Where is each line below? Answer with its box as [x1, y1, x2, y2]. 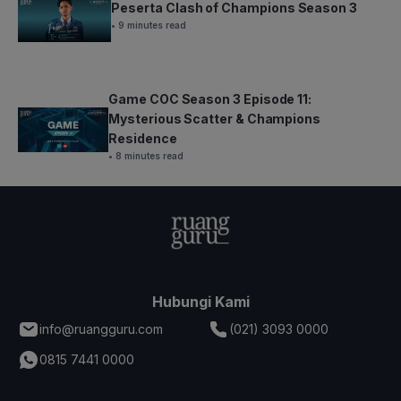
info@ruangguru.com [39, 320, 163, 337]
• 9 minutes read [111, 19, 187, 30]
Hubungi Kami [151, 292, 250, 311]
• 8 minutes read [108, 149, 184, 161]
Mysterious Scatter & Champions [108, 110, 321, 126]
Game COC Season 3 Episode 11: [108, 90, 312, 107]
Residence [108, 130, 177, 146]
